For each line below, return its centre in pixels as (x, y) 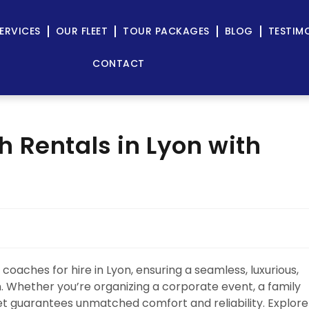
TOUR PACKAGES (166, 31)
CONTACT (119, 63)
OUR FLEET (82, 31)
